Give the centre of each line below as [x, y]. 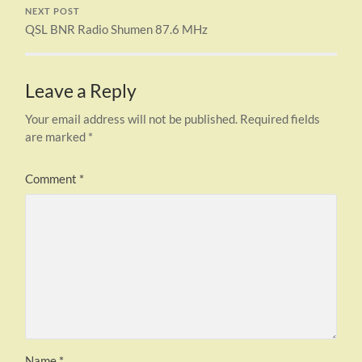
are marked [57, 136]
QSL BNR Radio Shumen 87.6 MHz [117, 29]
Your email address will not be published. [132, 118]
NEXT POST [53, 11]
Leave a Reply [81, 90]
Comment [53, 178]
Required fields [280, 118]
